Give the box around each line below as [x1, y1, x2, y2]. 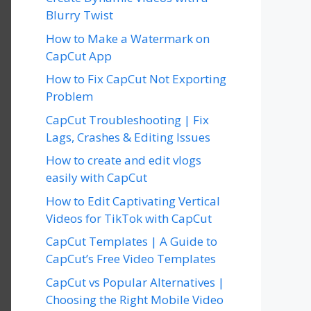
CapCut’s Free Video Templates [46, 251, 216, 267]
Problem [46, 88, 93, 104]
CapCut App [46, 47, 112, 64]
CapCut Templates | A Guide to [46, 233, 217, 249]
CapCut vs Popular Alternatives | [46, 274, 224, 290]
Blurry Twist [46, 7, 113, 23]
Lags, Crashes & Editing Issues [46, 128, 210, 145]
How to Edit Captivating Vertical [46, 192, 220, 209]
